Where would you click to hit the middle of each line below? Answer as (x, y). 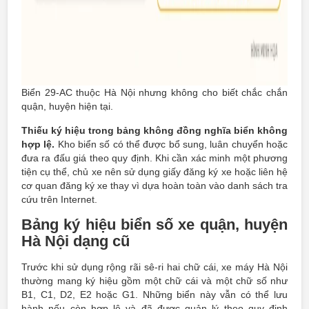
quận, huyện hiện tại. (67, 106)
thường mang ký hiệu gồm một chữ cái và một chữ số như (154, 281)
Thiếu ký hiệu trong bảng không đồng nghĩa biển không (154, 130)
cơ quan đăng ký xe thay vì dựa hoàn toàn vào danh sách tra (154, 186)
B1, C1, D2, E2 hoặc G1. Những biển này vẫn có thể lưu (154, 295)
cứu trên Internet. (59, 199)
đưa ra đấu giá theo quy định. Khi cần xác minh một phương (154, 158)
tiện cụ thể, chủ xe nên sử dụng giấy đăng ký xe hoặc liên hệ (154, 172)
